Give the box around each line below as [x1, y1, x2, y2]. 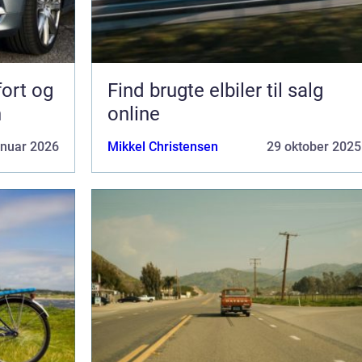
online [107, 102, 160, 125]
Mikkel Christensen [107, 138, 218, 154]
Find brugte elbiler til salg [107, 78, 323, 102]
